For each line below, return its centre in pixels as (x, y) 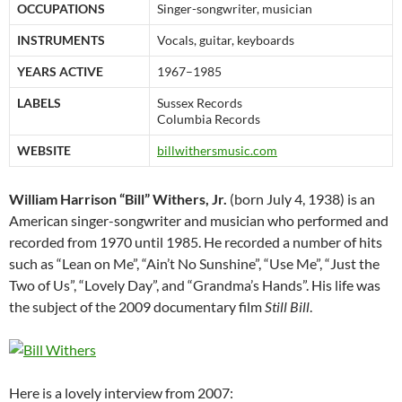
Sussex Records (200, 103)
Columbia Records (209, 119)
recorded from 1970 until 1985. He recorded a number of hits (196, 242)
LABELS (39, 103)
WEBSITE (44, 151)
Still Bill (287, 307)
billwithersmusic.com (217, 151)
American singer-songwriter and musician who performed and (199, 221)
